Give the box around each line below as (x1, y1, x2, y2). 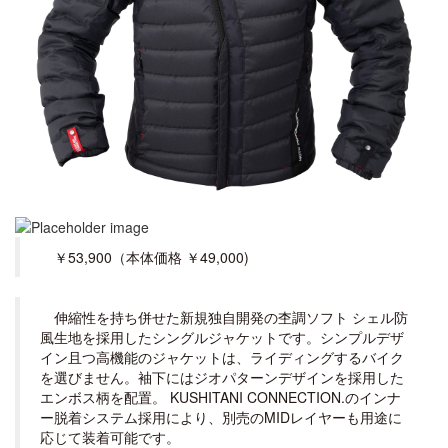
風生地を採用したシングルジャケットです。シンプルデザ (40, 327, 404, 347)
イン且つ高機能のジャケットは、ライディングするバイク (40, 347, 404, 367)
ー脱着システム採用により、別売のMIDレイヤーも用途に (40, 407, 402, 427)
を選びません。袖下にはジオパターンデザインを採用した (40, 367, 404, 387)
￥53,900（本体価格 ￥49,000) (54, 247, 249, 267)
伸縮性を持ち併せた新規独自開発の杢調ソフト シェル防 (54, 307, 408, 327)
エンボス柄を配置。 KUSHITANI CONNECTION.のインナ (40, 387, 401, 407)
